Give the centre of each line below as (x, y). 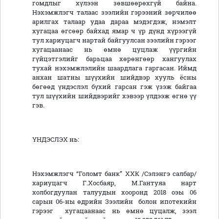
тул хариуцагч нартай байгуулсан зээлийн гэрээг (114, 40)
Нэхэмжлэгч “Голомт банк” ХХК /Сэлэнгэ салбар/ (114, 174)
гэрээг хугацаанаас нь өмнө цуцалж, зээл (114, 211)
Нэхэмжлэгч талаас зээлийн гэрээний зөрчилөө (114, 12)
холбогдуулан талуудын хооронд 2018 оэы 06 (114, 192)
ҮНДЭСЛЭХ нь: (56, 140)
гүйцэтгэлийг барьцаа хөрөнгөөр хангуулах (114, 59)
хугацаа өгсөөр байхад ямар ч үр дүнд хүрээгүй (114, 31)
